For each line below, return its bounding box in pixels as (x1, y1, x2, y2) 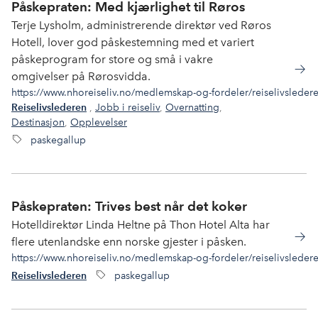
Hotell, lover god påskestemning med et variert (11, 35, 254, 49)
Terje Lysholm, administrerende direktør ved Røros (11, 18, 271, 32)
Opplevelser (70, 116, 127, 128)
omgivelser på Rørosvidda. (11, 70, 150, 83)
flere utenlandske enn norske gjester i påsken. (11, 235, 246, 248)
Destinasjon (11, 116, 65, 128)
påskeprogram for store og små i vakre (11, 53, 213, 66)
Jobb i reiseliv (95, 101, 160, 114)
